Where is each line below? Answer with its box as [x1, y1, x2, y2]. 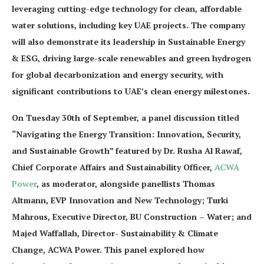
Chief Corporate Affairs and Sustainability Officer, [12, 161, 214, 173]
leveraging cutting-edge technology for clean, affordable [12, 3, 242, 14]
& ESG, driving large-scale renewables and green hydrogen [12, 52, 251, 64]
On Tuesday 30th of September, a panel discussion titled [12, 112, 239, 123]
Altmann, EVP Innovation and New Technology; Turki [12, 194, 228, 206]
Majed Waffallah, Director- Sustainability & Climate [12, 227, 218, 239]
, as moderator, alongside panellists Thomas [37, 178, 215, 189]
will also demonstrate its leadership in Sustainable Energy [12, 36, 245, 47]
